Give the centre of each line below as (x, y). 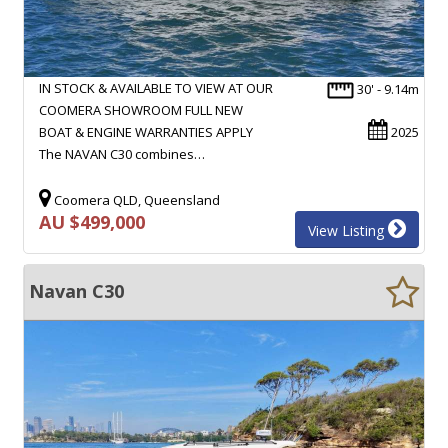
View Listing (348, 230)
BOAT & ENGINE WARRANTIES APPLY (146, 131)
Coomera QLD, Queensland (135, 199)
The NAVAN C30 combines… (122, 153)
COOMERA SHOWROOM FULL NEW (141, 109)
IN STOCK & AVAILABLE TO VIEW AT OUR (156, 87)
